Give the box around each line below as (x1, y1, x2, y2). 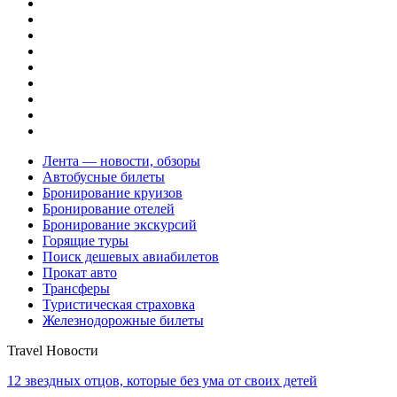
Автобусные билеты (43, 168, 165, 184)
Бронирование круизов (43, 184, 183, 200)
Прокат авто (43, 264, 117, 280)
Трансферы (43, 280, 110, 296)
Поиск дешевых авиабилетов (43, 248, 219, 264)
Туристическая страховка (43, 296, 195, 312)
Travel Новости (7, 342, 98, 358)
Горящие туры (43, 232, 128, 248)
